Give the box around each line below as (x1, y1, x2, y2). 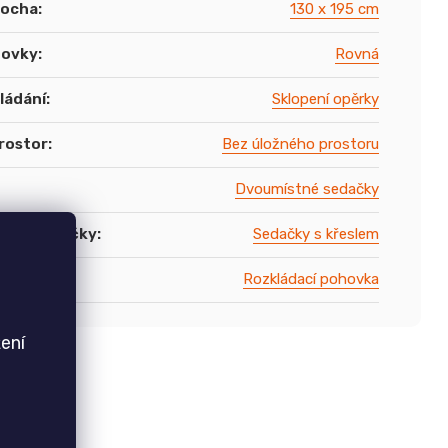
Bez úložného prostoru (221, 135, 379, 153)
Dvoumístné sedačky (234, 180, 379, 198)
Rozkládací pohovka (242, 270, 379, 288)
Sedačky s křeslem (252, 225, 379, 243)
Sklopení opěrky (271, 90, 379, 108)
